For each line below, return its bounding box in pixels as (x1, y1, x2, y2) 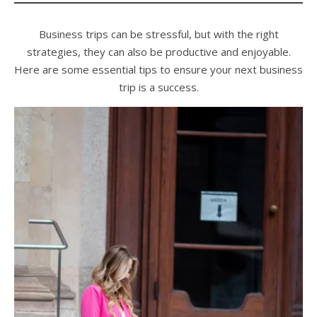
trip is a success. (118, 80, 199, 94)
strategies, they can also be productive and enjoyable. (26, 45, 291, 59)
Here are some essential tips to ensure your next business (14, 62, 303, 76)
